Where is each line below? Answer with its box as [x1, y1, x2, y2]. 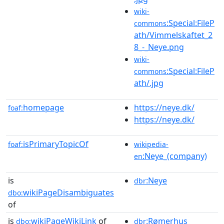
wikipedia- [134, 139, 168, 149]
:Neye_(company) [142, 150, 207, 161]
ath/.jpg [134, 77, 163, 88]
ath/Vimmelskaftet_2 [134, 29, 212, 40]
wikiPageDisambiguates [23, 186, 114, 198]
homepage [23, 101, 64, 113]
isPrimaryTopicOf [23, 138, 88, 149]
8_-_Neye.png [134, 41, 184, 52]
